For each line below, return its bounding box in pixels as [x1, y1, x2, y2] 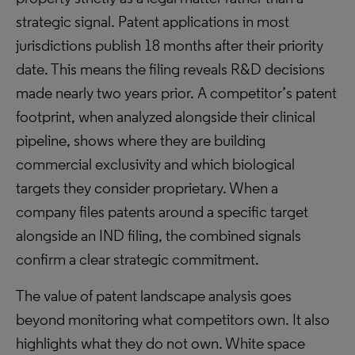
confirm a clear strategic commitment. [16, 250, 259, 269]
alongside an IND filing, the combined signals [16, 226, 301, 245]
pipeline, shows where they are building [16, 131, 265, 150]
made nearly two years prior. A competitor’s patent [16, 83, 337, 102]
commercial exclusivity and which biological [16, 155, 295, 174]
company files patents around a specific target [16, 202, 308, 221]
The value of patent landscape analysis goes [16, 286, 292, 305]
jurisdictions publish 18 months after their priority [16, 36, 323, 55]
